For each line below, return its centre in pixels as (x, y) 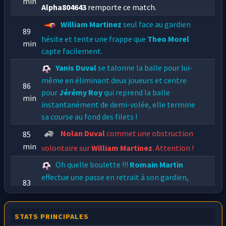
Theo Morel (168, 39)
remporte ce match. (122, 7)
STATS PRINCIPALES (52, 216)
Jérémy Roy (81, 92)
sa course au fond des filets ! (90, 116)
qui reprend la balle (136, 92)
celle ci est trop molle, (81, 189)
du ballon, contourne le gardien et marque (114, 201)
